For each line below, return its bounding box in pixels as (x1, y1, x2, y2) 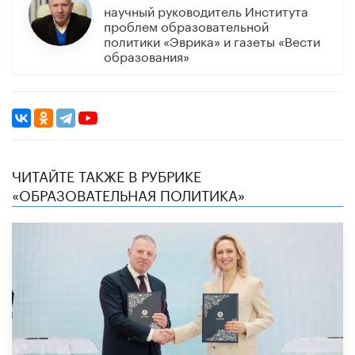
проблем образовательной (103, 14, 269, 35)
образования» (103, 44, 189, 65)
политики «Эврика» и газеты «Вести (103, 29, 320, 50)
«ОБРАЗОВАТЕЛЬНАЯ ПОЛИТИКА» (12, 181, 245, 204)
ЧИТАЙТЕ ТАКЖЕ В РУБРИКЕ (12, 162, 201, 185)
